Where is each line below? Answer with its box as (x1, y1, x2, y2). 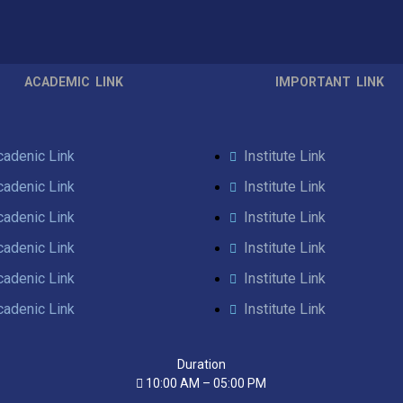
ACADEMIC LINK (23, 74, 123, 89)
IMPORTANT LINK (275, 74, 384, 89)
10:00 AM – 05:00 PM (146, 375, 267, 390)
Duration (176, 356, 226, 372)
